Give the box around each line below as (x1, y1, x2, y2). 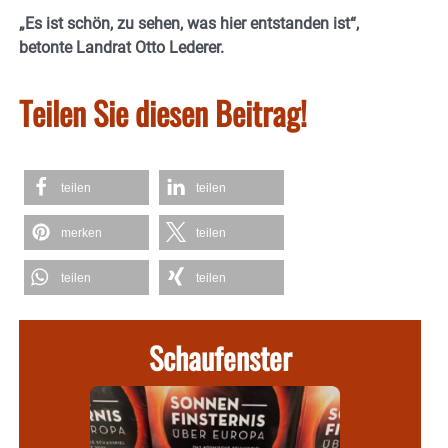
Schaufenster (148, 335, 292, 381)
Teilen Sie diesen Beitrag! (19, 89, 307, 137)
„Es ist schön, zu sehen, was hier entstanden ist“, (19, 14, 359, 34)
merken (61, 226, 102, 241)
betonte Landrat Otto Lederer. (19, 38, 224, 58)
